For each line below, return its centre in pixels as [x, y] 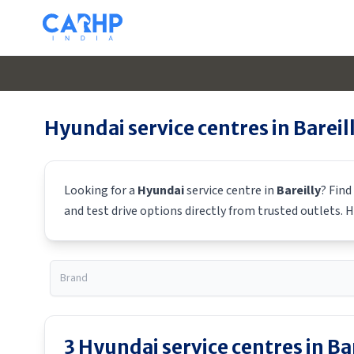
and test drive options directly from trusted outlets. [205, 211]
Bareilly [299, 190]
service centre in [230, 190]
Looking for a [101, 190]
